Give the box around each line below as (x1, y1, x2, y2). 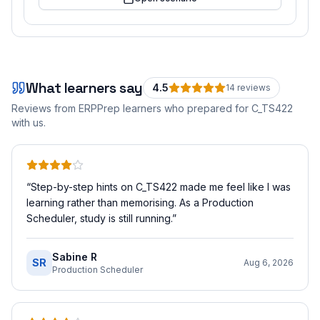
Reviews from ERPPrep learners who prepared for (11, 102, 251, 114)
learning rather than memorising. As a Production (26, 196, 254, 209)
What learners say (26, 79, 143, 97)
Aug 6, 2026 (244, 257, 294, 268)
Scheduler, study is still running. (26, 212, 172, 224)
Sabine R (52, 251, 97, 263)
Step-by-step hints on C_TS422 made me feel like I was (31, 181, 291, 193)
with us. (11, 116, 46, 129)
